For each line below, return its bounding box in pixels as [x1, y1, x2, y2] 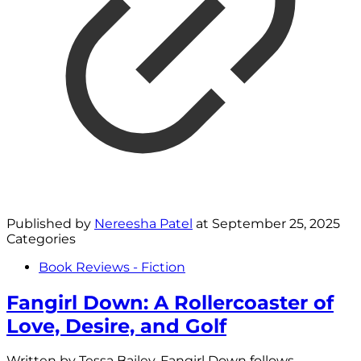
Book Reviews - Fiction [39, 259, 185, 275]
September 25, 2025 [212, 215, 340, 231]
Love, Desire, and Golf [6, 313, 226, 338]
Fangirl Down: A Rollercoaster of [6, 290, 334, 314]
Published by [6, 215, 94, 231]
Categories [6, 230, 76, 247]
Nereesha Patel [94, 215, 193, 231]
